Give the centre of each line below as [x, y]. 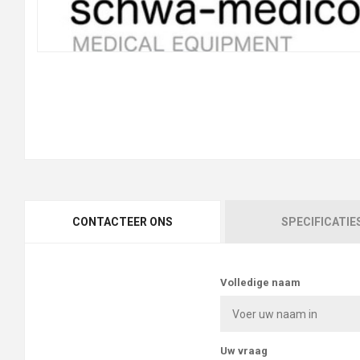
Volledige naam [261, 283]
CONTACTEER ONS [122, 222]
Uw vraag [244, 351]
